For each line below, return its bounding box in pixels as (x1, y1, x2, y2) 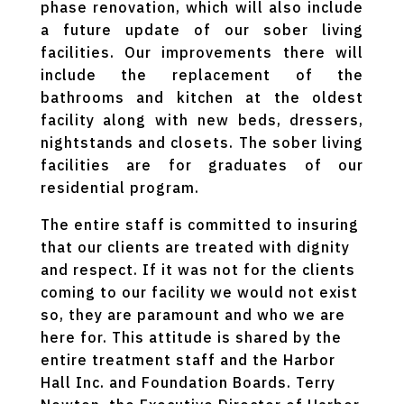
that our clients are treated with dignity (40, 237, 350, 256)
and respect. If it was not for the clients (40, 260, 355, 279)
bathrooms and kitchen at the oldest (40, 87, 364, 106)
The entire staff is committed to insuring (40, 215, 359, 234)
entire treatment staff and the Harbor (40, 350, 335, 369)
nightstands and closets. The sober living (40, 133, 364, 151)
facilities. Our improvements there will (40, 42, 364, 61)
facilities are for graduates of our (40, 155, 364, 174)
